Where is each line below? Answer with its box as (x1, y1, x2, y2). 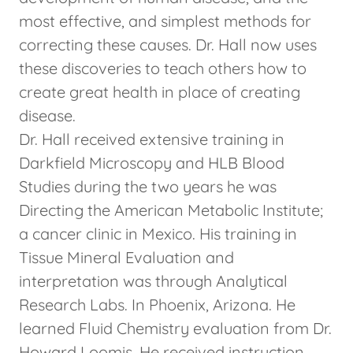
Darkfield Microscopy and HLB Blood (19, 152, 284, 173)
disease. (19, 105, 76, 125)
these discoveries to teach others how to (19, 58, 307, 78)
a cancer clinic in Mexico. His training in (19, 223, 297, 243)
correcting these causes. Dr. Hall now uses (19, 34, 317, 54)
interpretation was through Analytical (19, 270, 288, 291)
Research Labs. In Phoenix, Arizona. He (19, 294, 295, 314)
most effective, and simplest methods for (19, 10, 311, 31)
